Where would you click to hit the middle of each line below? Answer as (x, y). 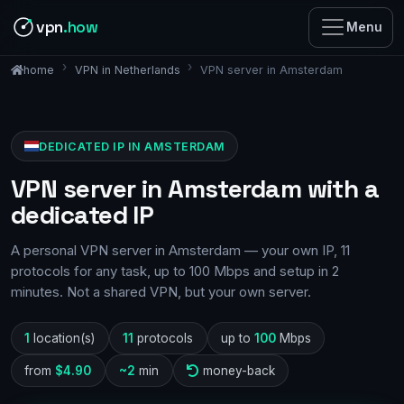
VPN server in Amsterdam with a (195, 189)
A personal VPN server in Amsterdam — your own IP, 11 (180, 251)
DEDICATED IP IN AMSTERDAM (132, 146)
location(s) (63, 338)
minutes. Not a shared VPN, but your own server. (161, 292)
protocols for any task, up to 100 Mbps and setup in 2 (175, 271)
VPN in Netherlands (127, 69)
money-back (237, 370)
